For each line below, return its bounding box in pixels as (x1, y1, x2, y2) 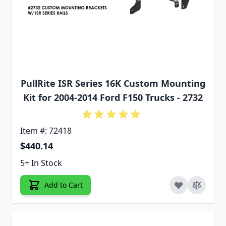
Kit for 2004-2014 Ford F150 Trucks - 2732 (23, 91, 203, 103)
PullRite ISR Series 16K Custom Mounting (21, 77, 205, 89)
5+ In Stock (20, 157, 62, 168)
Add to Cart (44, 180, 83, 190)
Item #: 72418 (20, 125, 72, 136)
